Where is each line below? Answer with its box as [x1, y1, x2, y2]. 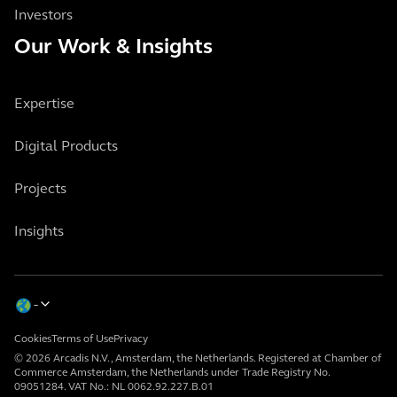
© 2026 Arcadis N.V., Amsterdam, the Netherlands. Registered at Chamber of [14, 353, 381, 364]
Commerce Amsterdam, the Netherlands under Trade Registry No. [14, 367, 330, 378]
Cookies [14, 333, 51, 345]
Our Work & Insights [14, 36, 213, 58]
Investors [14, 8, 73, 23]
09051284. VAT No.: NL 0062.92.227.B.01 [14, 381, 214, 393]
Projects [14, 182, 66, 197]
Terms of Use [51, 333, 113, 345]
